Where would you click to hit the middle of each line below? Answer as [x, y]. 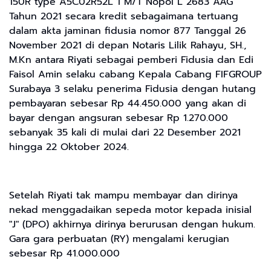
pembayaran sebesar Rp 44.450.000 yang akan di [128, 103]
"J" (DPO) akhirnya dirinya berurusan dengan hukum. [132, 224]
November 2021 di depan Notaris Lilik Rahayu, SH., [128, 45]
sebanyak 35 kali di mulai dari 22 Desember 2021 [125, 132]
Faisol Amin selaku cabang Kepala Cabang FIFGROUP [135, 74]
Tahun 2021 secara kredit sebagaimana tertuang [124, 16]
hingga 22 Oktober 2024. [69, 147]
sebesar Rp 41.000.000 [64, 253]
